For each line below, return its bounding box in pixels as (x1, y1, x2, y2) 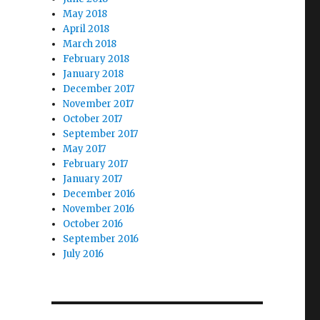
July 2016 (63, 248, 104, 260)
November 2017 (63, 98, 134, 110)
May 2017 (63, 143, 106, 155)
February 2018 (63, 53, 130, 65)
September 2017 (63, 128, 139, 140)
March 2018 (63, 38, 117, 50)
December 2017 (63, 83, 135, 95)
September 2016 (63, 233, 139, 245)
